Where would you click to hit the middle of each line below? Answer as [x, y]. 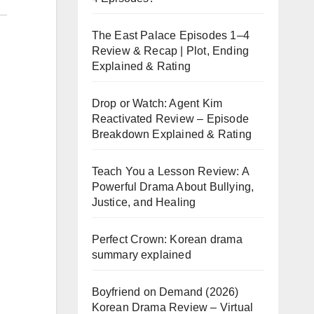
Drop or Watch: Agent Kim [157, 103]
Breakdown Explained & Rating [172, 134]
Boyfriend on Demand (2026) [165, 292]
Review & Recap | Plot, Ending [170, 51]
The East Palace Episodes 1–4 [171, 35]
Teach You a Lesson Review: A [170, 171]
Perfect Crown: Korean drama [167, 239]
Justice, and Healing [144, 202]
